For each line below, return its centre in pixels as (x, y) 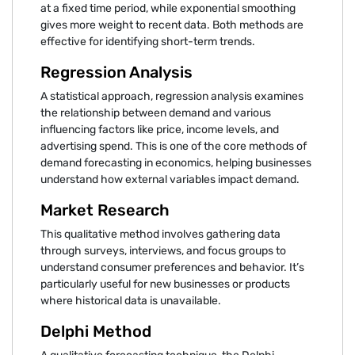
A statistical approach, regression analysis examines (172, 96)
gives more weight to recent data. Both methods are (172, 25)
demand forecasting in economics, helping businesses (176, 162)
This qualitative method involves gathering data (160, 234)
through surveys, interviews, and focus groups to (163, 250)
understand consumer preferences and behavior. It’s (172, 267)
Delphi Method (96, 331)
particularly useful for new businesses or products (165, 284)
